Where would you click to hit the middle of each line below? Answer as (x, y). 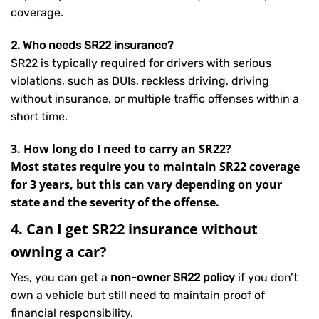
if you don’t (266, 277)
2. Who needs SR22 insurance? (92, 45)
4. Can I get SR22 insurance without (134, 228)
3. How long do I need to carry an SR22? (121, 148)
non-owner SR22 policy (173, 277)
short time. (39, 116)
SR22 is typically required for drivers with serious (141, 63)
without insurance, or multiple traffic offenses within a (155, 98)
